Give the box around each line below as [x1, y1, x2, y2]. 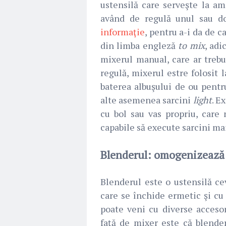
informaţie [100, 25, 145, 38]
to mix [178, 39, 205, 51]
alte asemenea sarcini [100, 93, 193, 106]
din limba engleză [100, 39, 179, 51]
